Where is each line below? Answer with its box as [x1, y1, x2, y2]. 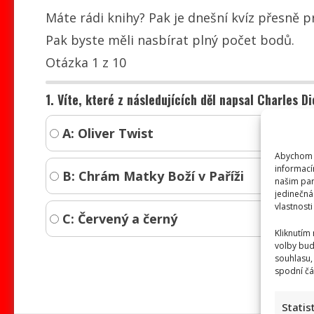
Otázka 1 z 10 [46, 53, 126, 71]
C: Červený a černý [58, 210, 177, 227]
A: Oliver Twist [58, 124, 153, 142]
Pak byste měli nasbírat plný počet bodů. [46, 31, 294, 48]
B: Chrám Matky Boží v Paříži [58, 167, 244, 184]
